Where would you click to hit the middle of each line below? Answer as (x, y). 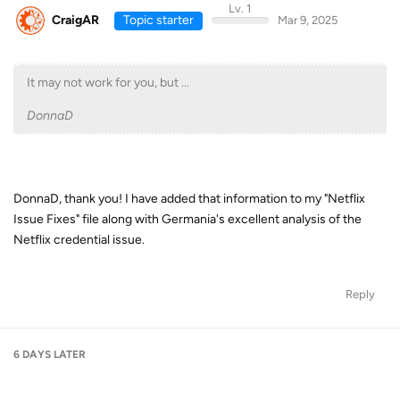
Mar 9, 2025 (307, 20)
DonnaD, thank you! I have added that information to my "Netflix (189, 199)
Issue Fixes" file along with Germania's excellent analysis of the (187, 219)
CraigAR (75, 20)
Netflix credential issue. (79, 240)
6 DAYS (32, 354)
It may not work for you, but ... (108, 83)
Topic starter (158, 20)
